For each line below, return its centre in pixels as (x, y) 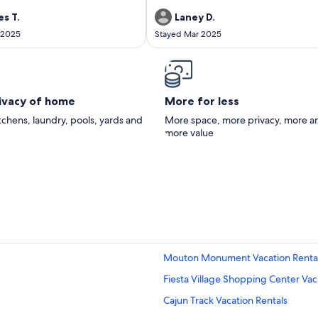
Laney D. (195, 17)
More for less (202, 100)
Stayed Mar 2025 (188, 34)
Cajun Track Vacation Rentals (225, 300)
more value (189, 132)
